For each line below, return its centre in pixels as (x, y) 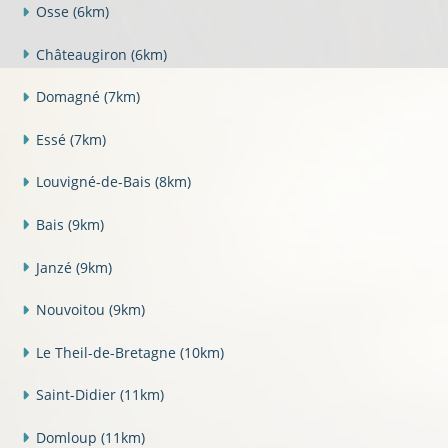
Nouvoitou (72, 310)
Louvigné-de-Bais (95, 182)
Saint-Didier (77, 395)
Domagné (69, 97)
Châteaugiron (83, 54)
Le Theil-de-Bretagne (107, 352)
